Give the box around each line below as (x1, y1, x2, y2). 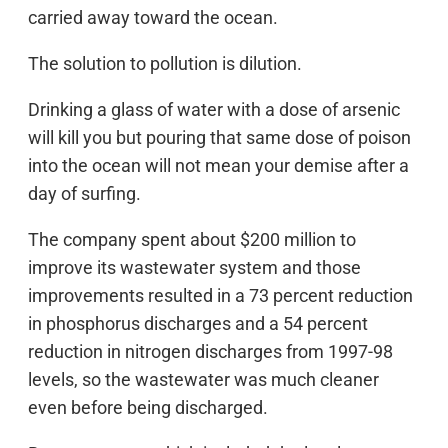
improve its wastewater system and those (28, 257, 361, 278)
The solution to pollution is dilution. (28, 53, 302, 74)
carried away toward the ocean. (28, 7, 278, 28)
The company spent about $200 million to (28, 229, 356, 250)
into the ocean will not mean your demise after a (28, 155, 409, 176)
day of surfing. (28, 183, 141, 204)
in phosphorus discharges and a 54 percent (28, 313, 368, 334)
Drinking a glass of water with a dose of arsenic (28, 99, 400, 120)
